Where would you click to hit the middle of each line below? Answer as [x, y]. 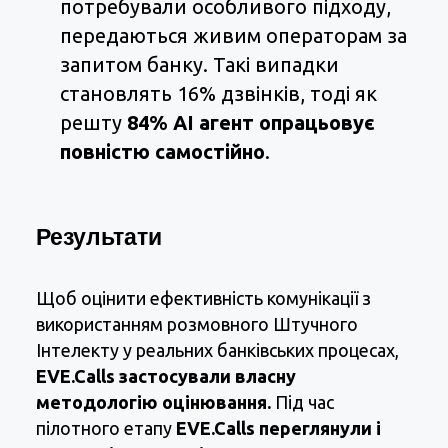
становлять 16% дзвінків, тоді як [218, 94]
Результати [99, 236]
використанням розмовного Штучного [197, 324]
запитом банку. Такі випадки [199, 65]
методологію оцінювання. [153, 402]
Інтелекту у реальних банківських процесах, [217, 350]
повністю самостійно [162, 152]
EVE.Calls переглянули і [278, 428]
